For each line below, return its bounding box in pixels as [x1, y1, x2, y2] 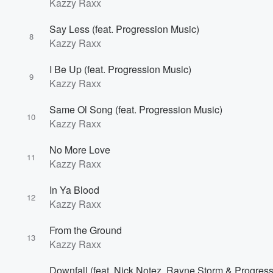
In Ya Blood [49, 183, 99, 197]
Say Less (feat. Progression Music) [49, 22, 199, 36]
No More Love [49, 143, 110, 157]
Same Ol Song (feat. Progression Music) [49, 102, 222, 116]
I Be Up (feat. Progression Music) [49, 62, 191, 76]
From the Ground [49, 223, 122, 237]
